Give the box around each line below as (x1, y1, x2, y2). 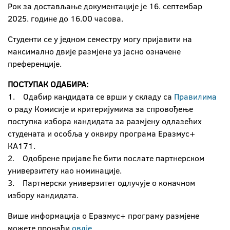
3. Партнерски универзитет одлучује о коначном (8, 177, 195, 188)
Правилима (174, 91, 217, 102)
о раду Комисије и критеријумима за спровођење (8, 103, 193, 114)
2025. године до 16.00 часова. (8, 13, 123, 24)
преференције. (8, 58, 62, 69)
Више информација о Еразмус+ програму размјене (8, 210, 199, 221)
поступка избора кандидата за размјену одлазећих (8, 116, 202, 127)
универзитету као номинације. (8, 165, 122, 176)
